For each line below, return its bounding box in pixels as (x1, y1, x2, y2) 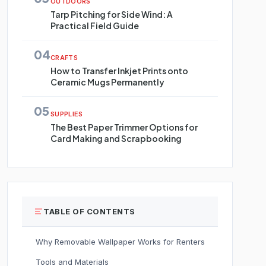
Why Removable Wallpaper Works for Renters (36, 237, 205, 246)
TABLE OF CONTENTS (43, 207, 135, 216)
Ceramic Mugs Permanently (50, 77, 164, 87)
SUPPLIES (50, 110, 83, 118)
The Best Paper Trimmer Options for (50, 122, 198, 132)
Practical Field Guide (50, 20, 139, 31)
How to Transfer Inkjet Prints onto (50, 65, 188, 76)
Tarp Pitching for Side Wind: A (50, 9, 173, 20)
